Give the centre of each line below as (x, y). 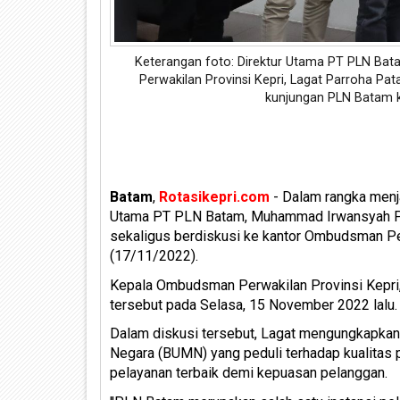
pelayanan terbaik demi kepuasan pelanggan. (249, 373)
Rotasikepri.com (214, 197)
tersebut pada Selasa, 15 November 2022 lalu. (254, 304)
